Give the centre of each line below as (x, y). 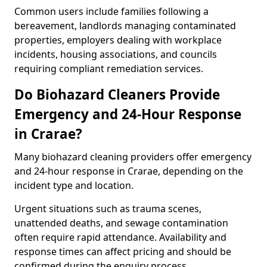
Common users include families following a (111, 11)
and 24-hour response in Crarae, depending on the (129, 171)
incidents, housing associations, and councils (116, 54)
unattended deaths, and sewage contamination (121, 223)
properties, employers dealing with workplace (118, 40)
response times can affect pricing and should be (123, 252)
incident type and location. (74, 185)
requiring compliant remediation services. (109, 69)
